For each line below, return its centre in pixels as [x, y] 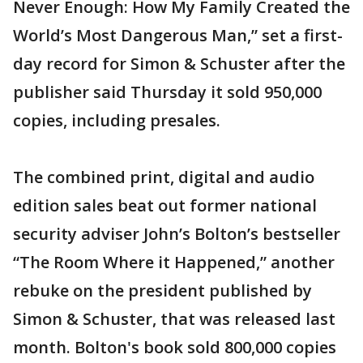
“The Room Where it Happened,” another [174, 262]
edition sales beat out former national [165, 205]
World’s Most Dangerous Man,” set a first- [178, 35]
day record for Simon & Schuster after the [179, 64]
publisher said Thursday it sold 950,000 [167, 92]
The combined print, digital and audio [164, 177]
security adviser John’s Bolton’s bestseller [177, 234]
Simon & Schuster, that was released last [174, 319]
